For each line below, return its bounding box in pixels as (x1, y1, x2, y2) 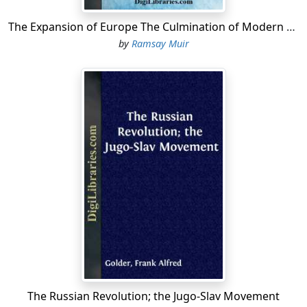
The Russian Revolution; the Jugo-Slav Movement (27, 288, 280, 304)
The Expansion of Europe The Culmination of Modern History (286, 19, 295, 35)
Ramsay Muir (131, 37, 189, 51)
